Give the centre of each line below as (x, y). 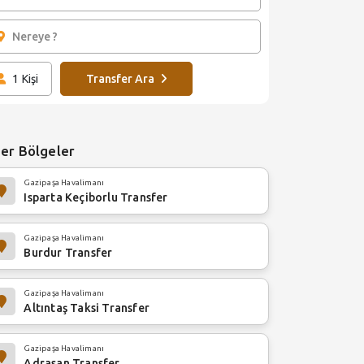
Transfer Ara (120, 79)
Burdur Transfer (68, 253)
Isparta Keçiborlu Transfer (96, 198)
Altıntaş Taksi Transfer (87, 308)
